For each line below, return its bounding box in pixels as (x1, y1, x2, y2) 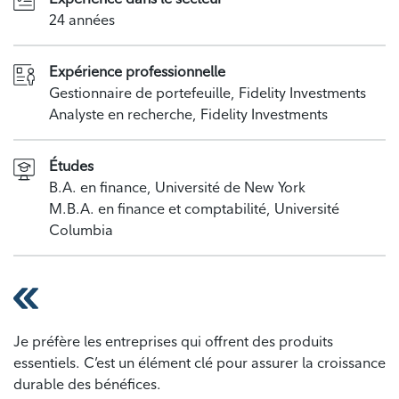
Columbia (49, 221, 113, 240)
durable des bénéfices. (13, 374, 161, 393)
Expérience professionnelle (49, 62, 225, 81)
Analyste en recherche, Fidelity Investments (49, 105, 328, 124)
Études (49, 157, 94, 175)
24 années (49, 11, 115, 29)
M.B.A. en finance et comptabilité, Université (49, 199, 339, 218)
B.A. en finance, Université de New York (49, 178, 305, 197)
